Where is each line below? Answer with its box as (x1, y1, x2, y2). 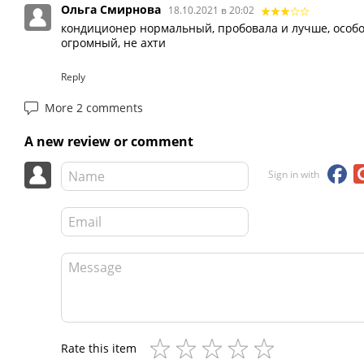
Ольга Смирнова (61, 2, 164, 18)
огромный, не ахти (61, 35, 166, 51)
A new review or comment (24, 132, 193, 150)
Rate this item (61, 340, 136, 356)
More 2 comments (45, 99, 143, 115)
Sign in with (267, 167, 319, 181)
